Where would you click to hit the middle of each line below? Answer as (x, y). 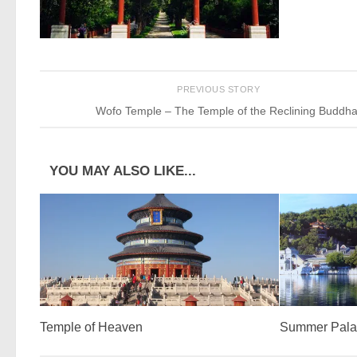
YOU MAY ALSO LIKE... (123, 171)
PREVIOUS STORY (220, 90)
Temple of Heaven (91, 327)
